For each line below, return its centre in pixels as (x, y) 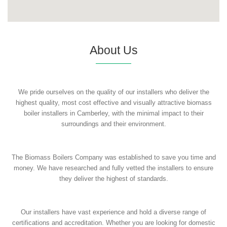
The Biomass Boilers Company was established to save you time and (113, 157)
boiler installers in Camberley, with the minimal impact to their (113, 113)
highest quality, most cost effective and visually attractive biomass (113, 102)
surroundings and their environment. (113, 124)
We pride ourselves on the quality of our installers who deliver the (113, 92)
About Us (113, 50)
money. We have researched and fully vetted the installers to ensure (113, 168)
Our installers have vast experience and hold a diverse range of (113, 212)
